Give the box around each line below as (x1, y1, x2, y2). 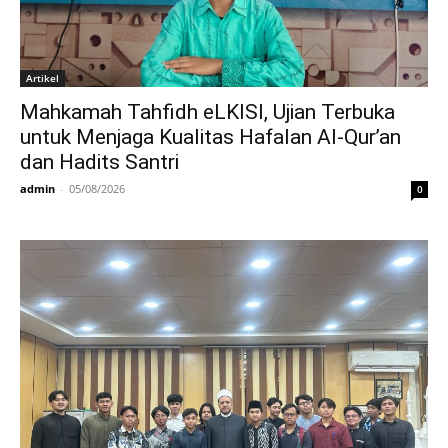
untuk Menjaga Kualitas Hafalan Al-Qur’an (20, 125, 401, 149)
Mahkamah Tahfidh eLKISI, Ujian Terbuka (20, 100, 395, 124)
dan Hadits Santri (20, 150, 179, 174)
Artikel (26, 71, 59, 85)
